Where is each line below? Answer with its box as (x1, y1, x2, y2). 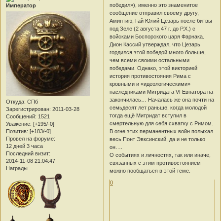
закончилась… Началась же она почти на (110, 96, 215, 103)
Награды (6, 165, 28, 172)
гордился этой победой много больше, (110, 49, 206, 55)
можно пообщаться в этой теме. (110, 167, 191, 174)
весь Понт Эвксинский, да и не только (110, 136, 206, 142)
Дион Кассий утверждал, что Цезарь (110, 41, 201, 47)
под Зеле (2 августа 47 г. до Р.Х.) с (110, 25, 196, 32)
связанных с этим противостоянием (110, 159, 201, 166)
